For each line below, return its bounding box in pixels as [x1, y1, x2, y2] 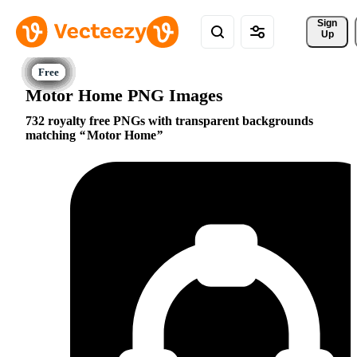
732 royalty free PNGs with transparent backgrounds [25, 114, 313, 128]
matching [25, 128, 79, 143]
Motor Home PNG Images [25, 84, 223, 105]
